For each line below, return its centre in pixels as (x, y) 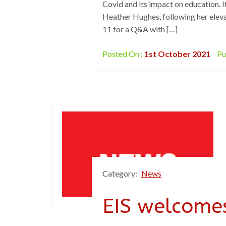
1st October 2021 (177, 54)
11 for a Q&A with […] (140, 29)
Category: (121, 173)
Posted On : (123, 54)
